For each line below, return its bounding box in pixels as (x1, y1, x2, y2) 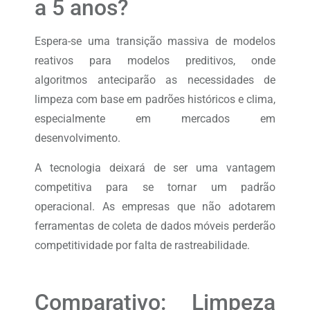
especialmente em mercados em (35, 112, 275, 126)
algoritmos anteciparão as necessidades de (35, 73, 275, 87)
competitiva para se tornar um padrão (35, 180, 275, 194)
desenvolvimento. (35, 131, 120, 145)
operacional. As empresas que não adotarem (35, 199, 275, 213)
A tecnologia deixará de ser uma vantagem (35, 161, 275, 174)
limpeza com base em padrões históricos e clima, (35, 93, 275, 107)
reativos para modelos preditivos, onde (35, 54, 275, 68)
